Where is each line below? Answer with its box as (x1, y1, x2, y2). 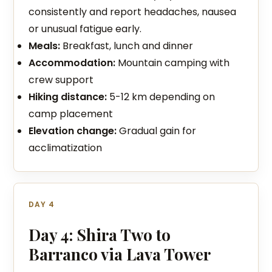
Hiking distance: (29, 90, 107, 104)
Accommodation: (29, 56, 116, 70)
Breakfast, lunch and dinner (60, 39, 194, 53)
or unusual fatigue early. (29, 22, 142, 36)
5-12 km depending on (107, 90, 216, 104)
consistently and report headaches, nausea (29, 5, 237, 19)
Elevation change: (29, 124, 117, 138)
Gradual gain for (117, 124, 197, 138)
